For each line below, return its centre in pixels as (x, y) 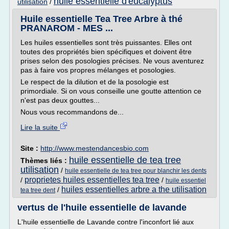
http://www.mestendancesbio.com (95, 148)
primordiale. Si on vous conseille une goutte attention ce (111, 91)
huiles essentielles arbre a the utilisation (134, 189)
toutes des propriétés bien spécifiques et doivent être (106, 52)
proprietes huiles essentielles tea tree (92, 180)
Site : (30, 148)
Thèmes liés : (45, 161)
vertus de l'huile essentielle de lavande (102, 208)
